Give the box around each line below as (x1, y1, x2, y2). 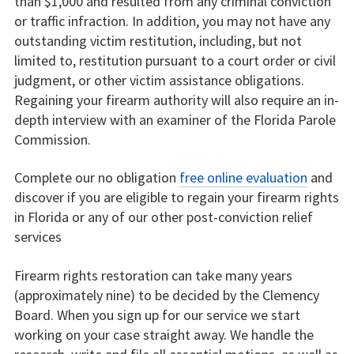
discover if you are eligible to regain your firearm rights (13, 188, 339, 207)
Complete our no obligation (13, 168, 179, 187)
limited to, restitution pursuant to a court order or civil (13, 51, 336, 70)
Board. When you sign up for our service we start (13, 305, 300, 324)
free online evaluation (179, 168, 307, 187)
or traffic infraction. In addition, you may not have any (13, 11, 330, 30)
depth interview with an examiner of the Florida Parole (13, 110, 336, 129)
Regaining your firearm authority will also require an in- (13, 90, 339, 109)
